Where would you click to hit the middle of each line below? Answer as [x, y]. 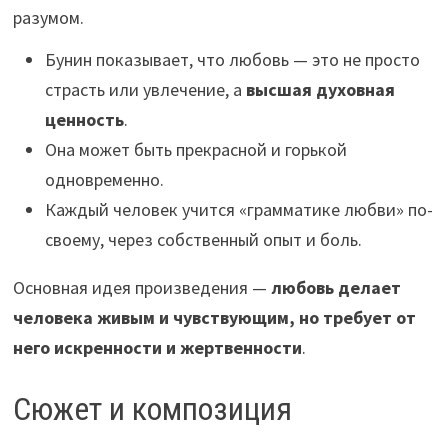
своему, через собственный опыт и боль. [203, 240]
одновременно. [104, 180]
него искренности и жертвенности [157, 348]
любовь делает [335, 288]
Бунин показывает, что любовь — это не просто [232, 60]
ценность [84, 120]
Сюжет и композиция [152, 409]
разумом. [48, 18]
